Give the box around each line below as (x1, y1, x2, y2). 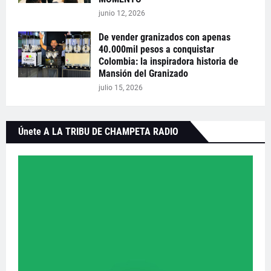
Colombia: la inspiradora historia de (99, 55, 238, 67)
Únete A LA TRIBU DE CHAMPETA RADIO (18, 125, 178, 137)
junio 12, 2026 (99, 8, 145, 18)
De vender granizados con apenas (99, 31, 230, 43)
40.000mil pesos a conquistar (99, 43, 214, 55)
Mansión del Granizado (99, 67, 188, 79)
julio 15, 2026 (99, 83, 143, 92)
